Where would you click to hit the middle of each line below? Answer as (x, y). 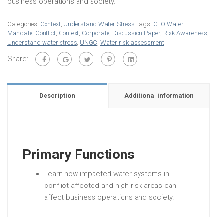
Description (57, 96)
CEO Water (168, 24)
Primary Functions (78, 154)
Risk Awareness (185, 33)
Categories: (24, 24)
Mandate (20, 33)
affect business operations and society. (109, 197)
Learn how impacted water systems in (107, 174)
